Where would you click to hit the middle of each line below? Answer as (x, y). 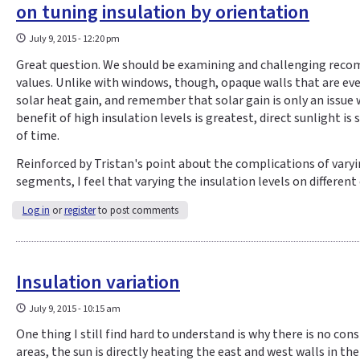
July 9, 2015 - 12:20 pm (75, 39)
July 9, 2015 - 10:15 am (75, 309)
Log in (36, 210)
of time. (38, 135)
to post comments (137, 210)
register (80, 210)
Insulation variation (98, 282)
